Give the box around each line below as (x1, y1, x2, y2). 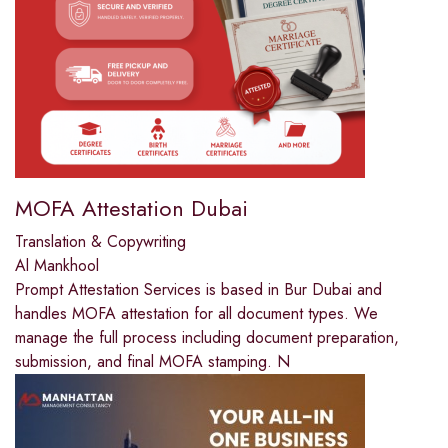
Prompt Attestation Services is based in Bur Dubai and (15, 278, 382, 302)
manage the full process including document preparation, (15, 326, 399, 350)
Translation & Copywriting (15, 230, 186, 254)
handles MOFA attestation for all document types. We (15, 302, 378, 326)
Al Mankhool (15, 254, 99, 278)
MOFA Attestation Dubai (15, 192, 248, 225)
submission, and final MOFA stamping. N (15, 350, 290, 374)
